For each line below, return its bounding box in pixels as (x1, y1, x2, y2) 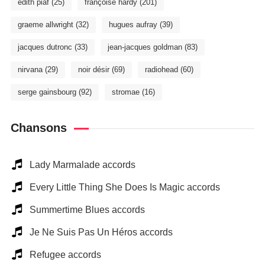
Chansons (10, 121, 67, 134)
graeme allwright (17, 20, 73, 29)
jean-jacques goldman (107, 43, 182, 51)
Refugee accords (29, 250, 101, 260)
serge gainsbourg (17, 88, 76, 96)
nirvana (17, 65, 43, 74)
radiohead (144, 65, 178, 74)
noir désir (77, 65, 109, 74)
